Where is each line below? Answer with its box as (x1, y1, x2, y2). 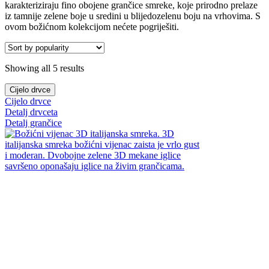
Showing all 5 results (5, 62, 84, 73)
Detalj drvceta (5, 106, 58, 117)
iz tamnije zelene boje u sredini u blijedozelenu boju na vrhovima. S (5, 10, 261, 21)
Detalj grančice (5, 117, 62, 128)
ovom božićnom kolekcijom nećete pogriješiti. (5, 21, 179, 32)
